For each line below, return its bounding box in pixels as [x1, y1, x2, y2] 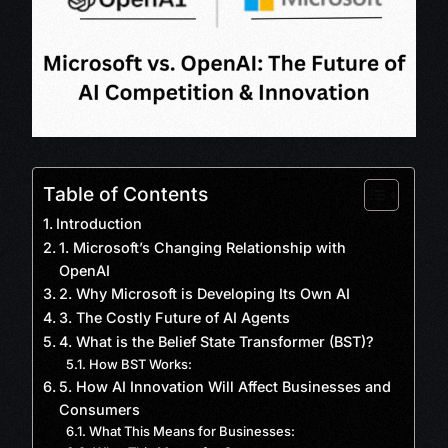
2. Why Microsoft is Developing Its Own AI [59, 285, 351, 303]
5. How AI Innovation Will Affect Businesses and [59, 378, 392, 396]
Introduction [56, 215, 143, 233]
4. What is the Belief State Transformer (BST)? [59, 333, 375, 351]
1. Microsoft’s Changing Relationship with [59, 239, 347, 257]
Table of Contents [43, 182, 209, 207]
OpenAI [59, 262, 111, 280]
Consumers [59, 401, 141, 419]
